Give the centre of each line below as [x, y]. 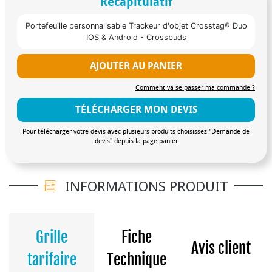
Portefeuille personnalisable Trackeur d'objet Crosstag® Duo [136, 25]
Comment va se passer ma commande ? [195, 87]
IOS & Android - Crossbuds [136, 37]
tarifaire [52, 259]
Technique [136, 259]
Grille [52, 237]
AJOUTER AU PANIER [136, 66]
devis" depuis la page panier [136, 141]
